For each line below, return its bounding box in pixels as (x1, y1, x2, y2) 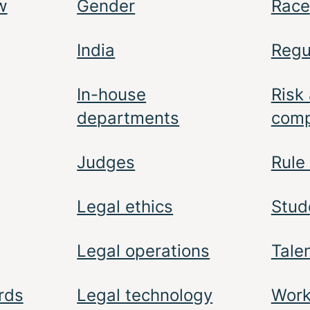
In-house (77, 84, 147, 104)
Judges (77, 152, 136, 172)
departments (77, 107, 180, 128)
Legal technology (77, 284, 213, 305)
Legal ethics (77, 196, 174, 217)
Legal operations (77, 240, 210, 261)
